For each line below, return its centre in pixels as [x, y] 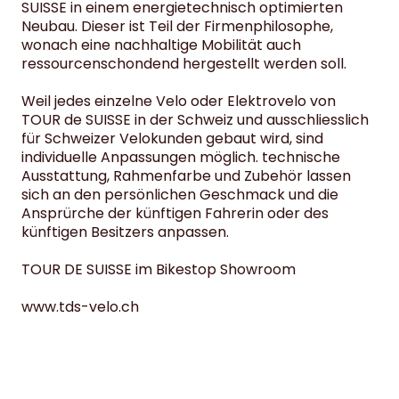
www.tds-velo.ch [80, 307]
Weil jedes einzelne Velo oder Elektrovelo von [179, 102]
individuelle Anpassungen [109, 158]
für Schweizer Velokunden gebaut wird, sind [172, 139]
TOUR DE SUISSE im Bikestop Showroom [159, 270]
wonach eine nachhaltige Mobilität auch [161, 45]
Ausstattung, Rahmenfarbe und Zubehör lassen [186, 176]
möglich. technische [268, 158]
